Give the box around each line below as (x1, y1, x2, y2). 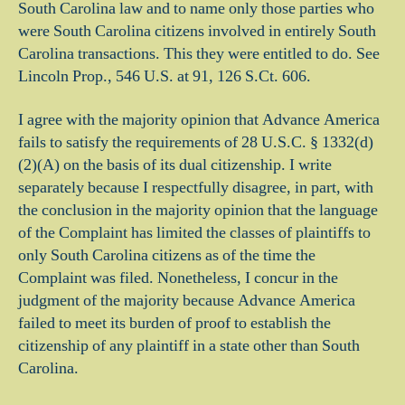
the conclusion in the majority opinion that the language (18, 199, 378, 221)
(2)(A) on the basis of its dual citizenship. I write (18, 154, 332, 175)
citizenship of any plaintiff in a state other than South (18, 334, 360, 356)
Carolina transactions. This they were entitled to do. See (18, 43, 380, 64)
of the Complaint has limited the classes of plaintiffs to (18, 221, 371, 243)
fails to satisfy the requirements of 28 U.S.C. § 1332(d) (18, 131, 373, 153)
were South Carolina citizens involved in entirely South (18, 21, 376, 42)
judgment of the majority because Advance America (18, 289, 355, 311)
